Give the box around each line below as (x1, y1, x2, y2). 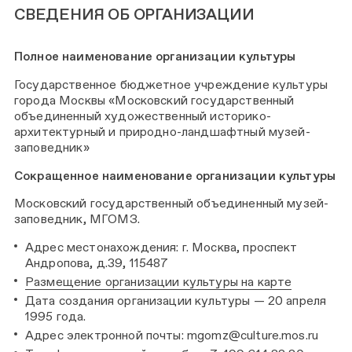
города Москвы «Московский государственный (14, 92, 295, 108)
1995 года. (25, 309, 86, 324)
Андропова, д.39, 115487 (25, 255, 169, 270)
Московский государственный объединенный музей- (14, 196, 329, 211)
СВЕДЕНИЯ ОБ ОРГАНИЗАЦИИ (14, 5, 255, 24)
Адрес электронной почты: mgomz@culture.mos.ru (25, 328, 319, 343)
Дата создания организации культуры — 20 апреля (25, 293, 327, 308)
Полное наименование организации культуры (14, 49, 296, 64)
